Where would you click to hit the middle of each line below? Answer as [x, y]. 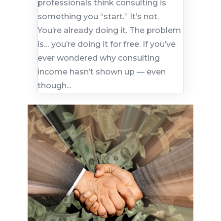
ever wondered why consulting [98, 58]
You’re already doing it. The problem [109, 30]
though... [54, 85]
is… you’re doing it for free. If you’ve [106, 44]
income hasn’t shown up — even [101, 72]
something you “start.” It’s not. [98, 16]
